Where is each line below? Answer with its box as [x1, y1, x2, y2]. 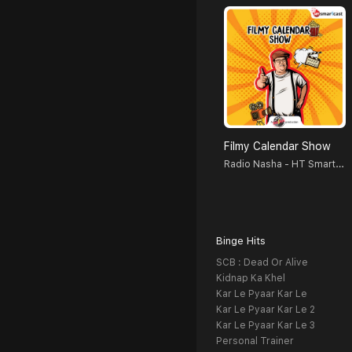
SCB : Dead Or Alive [216, 257, 308, 269]
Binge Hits [216, 235, 266, 247]
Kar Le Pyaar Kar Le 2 [216, 304, 315, 316]
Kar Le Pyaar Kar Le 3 [216, 320, 315, 332]
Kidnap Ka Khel [216, 273, 285, 284]
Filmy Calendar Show [224, 140, 331, 153]
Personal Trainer [216, 335, 294, 347]
